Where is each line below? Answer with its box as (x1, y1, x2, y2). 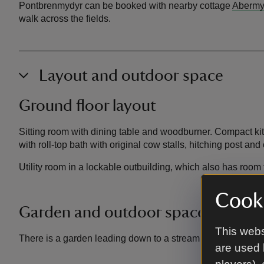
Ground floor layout (19, 97, 156, 114)
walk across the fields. (19, 13, 111, 24)
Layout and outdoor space (39, 67, 223, 84)
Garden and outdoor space (19, 203, 206, 220)
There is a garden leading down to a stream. (19, 233, 202, 243)
